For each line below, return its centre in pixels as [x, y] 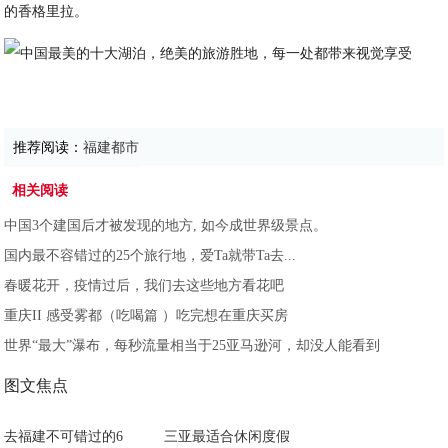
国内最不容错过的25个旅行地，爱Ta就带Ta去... [150, 255]
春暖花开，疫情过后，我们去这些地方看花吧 [144, 285]
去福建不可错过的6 [64, 436]
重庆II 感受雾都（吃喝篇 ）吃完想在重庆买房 [146, 315]
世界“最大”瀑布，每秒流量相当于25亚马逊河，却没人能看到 [192, 345]
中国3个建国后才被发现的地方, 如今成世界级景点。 [166, 225]
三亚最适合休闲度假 [227, 436]
